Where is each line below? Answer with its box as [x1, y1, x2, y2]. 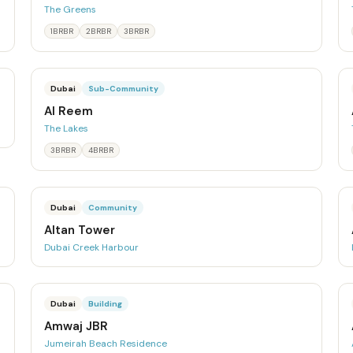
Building [87, 299, 122, 309]
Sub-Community [87, 84, 158, 94]
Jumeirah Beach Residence [43, 337, 167, 350]
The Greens [43, 3, 96, 16]
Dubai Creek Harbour [43, 241, 139, 254]
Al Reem [43, 103, 93, 119]
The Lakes [43, 122, 88, 135]
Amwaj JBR [43, 318, 108, 334]
